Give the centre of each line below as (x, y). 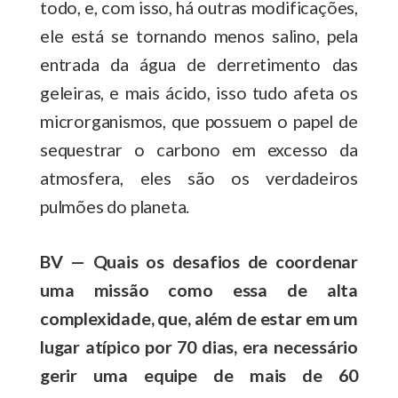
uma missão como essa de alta (199, 289)
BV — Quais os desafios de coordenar (199, 261)
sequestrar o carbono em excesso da (199, 149)
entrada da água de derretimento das (199, 64)
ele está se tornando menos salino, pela (199, 35)
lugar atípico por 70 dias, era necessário (199, 346)
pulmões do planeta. (117, 206)
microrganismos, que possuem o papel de (199, 120)
